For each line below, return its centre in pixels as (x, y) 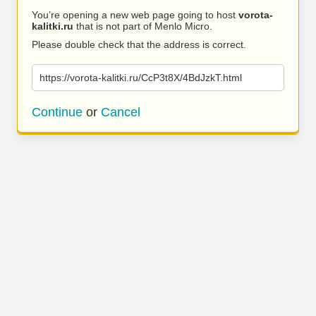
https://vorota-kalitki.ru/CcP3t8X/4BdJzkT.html (141, 78)
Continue (57, 112)
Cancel (121, 112)
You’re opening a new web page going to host (135, 15)
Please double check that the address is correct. (139, 44)
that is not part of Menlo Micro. (143, 26)
